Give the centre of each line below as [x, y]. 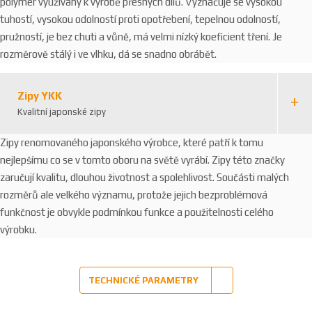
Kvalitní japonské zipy [62, 111]
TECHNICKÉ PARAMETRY [143, 280]
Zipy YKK [40, 95]
